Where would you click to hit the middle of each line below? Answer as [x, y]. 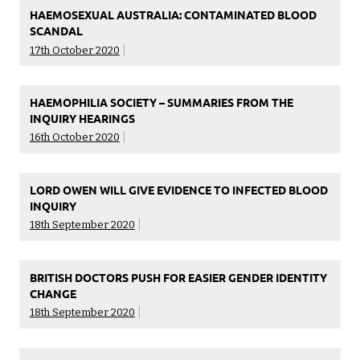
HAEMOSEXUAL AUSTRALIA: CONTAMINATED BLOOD [173, 15]
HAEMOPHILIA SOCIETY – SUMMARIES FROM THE [161, 102]
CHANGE [53, 293]
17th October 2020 [74, 50]
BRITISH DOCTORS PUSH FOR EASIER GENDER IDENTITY [178, 277]
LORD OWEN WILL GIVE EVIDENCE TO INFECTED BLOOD [178, 189]
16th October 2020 [74, 137]
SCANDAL [56, 31]
